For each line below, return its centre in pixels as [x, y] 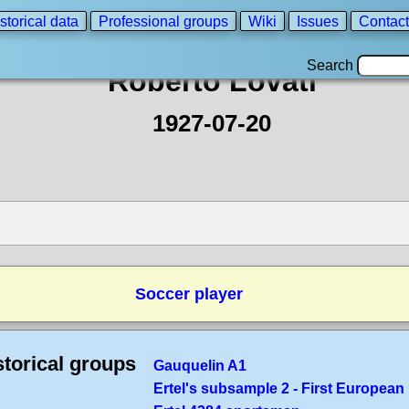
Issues [318, 21]
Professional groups [163, 21]
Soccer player [189, 294]
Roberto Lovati [212, 81]
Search [332, 65]
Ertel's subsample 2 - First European [279, 388]
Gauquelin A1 [200, 366]
